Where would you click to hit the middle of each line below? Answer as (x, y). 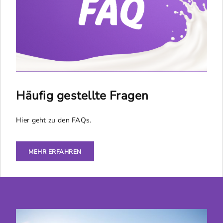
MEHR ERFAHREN (55, 152)
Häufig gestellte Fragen (82, 95)
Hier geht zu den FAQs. (54, 120)
